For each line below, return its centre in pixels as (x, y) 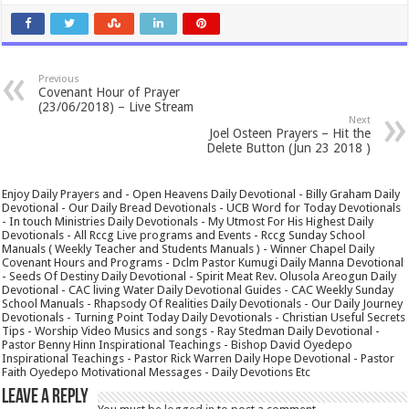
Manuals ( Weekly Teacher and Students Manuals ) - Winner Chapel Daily (189, 248)
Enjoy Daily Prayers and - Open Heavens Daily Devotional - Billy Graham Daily (201, 194)
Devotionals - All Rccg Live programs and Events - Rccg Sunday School (184, 235)
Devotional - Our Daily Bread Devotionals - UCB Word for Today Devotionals (202, 207)
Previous (59, 79)
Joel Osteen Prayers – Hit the (289, 133)
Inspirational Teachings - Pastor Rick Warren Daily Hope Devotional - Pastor (199, 358)
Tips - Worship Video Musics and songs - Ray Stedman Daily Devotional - (191, 330)
